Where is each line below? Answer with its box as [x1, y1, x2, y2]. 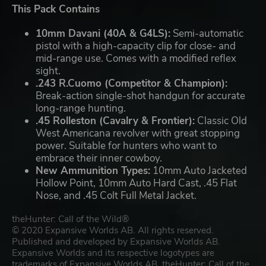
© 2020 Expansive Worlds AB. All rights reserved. [12, 224, 214, 236]
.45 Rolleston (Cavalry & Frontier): [36, 113, 195, 128]
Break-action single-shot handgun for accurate [36, 88, 245, 103]
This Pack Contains [12, 2, 100, 16]
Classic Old [195, 113, 247, 128]
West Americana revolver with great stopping [36, 126, 240, 140]
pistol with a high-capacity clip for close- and [36, 39, 236, 53]
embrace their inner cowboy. [36, 151, 162, 165]
